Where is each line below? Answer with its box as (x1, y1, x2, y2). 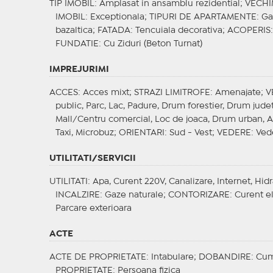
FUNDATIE (55, 40, 99, 48)
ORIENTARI (118, 129, 165, 137)
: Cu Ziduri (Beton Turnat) (98, 40, 202, 48)
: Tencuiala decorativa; (130, 27, 227, 35)
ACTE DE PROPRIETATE (49, 253, 146, 261)
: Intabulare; (146, 253, 199, 261)
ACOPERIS (227, 27, 271, 35)
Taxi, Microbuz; (55, 129, 119, 137)
